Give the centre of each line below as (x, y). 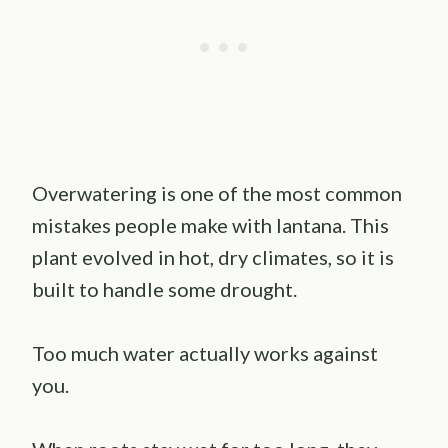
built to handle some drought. (164, 288)
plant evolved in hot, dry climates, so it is (213, 256)
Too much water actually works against (205, 352)
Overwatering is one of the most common (217, 192)
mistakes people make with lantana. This (210, 224)
